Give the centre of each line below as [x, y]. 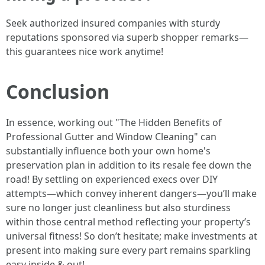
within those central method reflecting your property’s [128, 222]
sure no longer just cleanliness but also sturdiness [118, 208]
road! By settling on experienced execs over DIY [112, 180]
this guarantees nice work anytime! [85, 52]
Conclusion [58, 92]
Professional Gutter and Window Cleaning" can [111, 137]
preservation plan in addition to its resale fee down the [129, 165]
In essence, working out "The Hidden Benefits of [114, 123]
